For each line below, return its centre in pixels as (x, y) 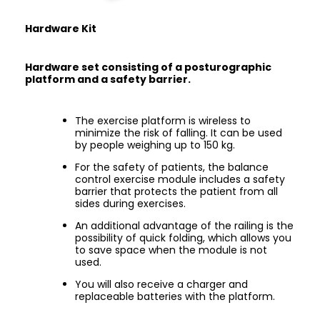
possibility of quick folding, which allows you (183, 238)
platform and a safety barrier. (108, 79)
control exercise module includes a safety (180, 179)
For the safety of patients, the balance (172, 167)
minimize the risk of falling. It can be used (179, 133)
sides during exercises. (130, 204)
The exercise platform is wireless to (163, 121)
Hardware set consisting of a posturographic (148, 67)
